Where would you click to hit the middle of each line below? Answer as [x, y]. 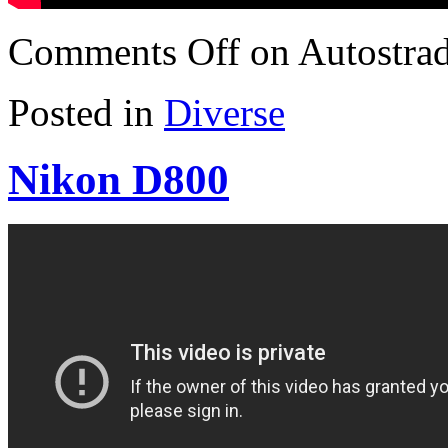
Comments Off [124, 51]
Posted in [81, 112]
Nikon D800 [118, 179]
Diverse [224, 112]
